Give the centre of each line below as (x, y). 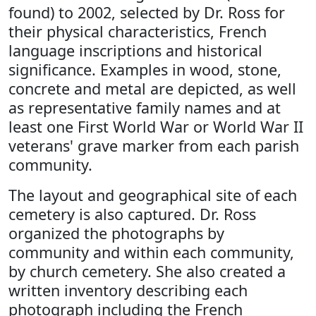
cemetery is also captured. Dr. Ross (132, 214)
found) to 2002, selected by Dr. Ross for (147, 12)
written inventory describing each (128, 290)
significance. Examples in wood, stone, (145, 69)
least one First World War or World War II (156, 127)
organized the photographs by (116, 233)
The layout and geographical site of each (153, 195)
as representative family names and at (145, 108)
